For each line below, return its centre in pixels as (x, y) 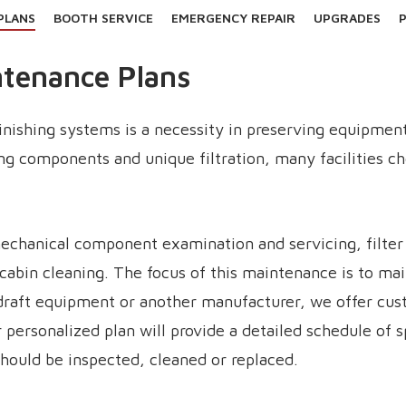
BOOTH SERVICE (103, 18)
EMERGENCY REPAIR (233, 18)
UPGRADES (347, 18)
